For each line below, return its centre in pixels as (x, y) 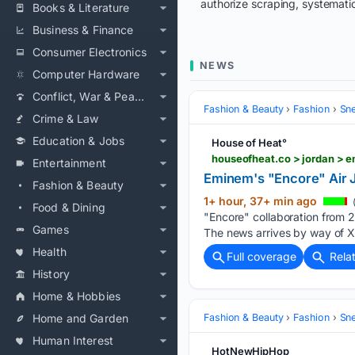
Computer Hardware (86, 74)
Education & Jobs (79, 141)
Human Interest (73, 340)
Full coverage (261, 256)
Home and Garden (81, 318)
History (52, 274)
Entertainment (69, 163)
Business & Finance (83, 30)
